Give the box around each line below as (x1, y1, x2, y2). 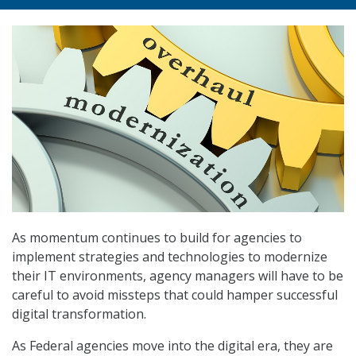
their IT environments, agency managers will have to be (12, 267, 343, 285)
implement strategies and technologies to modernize (12, 248, 327, 266)
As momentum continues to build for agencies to (12, 229, 302, 247)
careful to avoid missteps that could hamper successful (12, 286, 338, 304)
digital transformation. (12, 305, 146, 323)
